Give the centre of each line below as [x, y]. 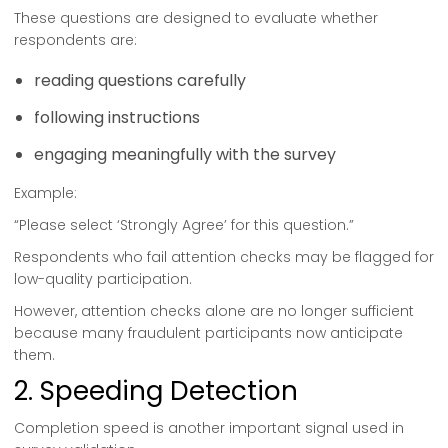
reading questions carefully [140, 80]
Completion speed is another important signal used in [209, 428]
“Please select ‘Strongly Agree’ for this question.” [184, 225]
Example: [45, 193]
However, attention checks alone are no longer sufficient [214, 311]
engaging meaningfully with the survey [185, 154]
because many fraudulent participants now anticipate [208, 333]
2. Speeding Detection [156, 391]
